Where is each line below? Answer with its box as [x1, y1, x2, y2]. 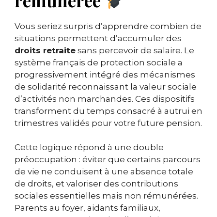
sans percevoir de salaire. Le [76, 45, 194, 55]
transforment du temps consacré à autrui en [15, 106, 202, 116]
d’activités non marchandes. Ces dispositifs [15, 93, 195, 104]
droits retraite [15, 45, 76, 55]
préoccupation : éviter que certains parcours [15, 155, 201, 165]
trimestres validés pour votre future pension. [15, 118, 202, 128]
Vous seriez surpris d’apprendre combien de [15, 21, 201, 31]
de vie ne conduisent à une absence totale [15, 167, 193, 177]
